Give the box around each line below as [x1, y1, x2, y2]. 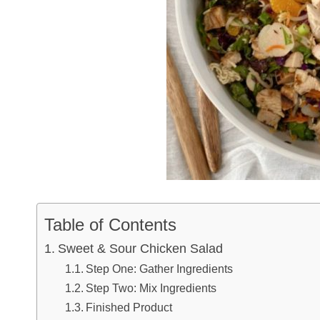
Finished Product [85, 301, 172, 314]
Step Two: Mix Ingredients [85, 281, 216, 295]
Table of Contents [44, 214, 176, 234]
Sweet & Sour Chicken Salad [57, 241, 223, 256]
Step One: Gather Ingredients [85, 262, 233, 276]
